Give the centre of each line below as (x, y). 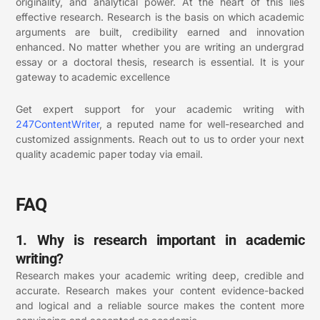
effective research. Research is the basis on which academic (160, 16)
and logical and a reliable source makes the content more (160, 305)
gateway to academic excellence (92, 76)
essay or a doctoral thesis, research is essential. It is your (160, 61)
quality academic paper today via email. (109, 154)
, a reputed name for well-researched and (202, 124)
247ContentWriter (57, 124)
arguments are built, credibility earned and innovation (160, 31)
